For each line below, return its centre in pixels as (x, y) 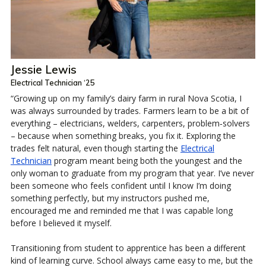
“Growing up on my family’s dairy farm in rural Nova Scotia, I (126, 98)
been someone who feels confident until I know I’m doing (121, 185)
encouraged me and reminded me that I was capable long (121, 210)
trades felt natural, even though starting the (95, 148)
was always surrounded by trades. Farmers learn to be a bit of (129, 110)
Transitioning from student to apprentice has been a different (128, 248)
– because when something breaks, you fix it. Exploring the (123, 135)
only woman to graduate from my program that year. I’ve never (132, 173)
